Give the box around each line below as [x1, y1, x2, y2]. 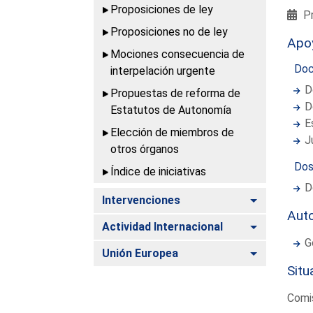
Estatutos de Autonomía [110, 103, 232, 117]
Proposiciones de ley [110, 2, 214, 16]
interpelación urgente [110, 64, 216, 78]
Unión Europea [102, 246, 179, 260]
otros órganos [110, 142, 180, 156]
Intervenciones [102, 193, 181, 207]
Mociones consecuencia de [110, 47, 245, 61]
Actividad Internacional [102, 219, 224, 233]
